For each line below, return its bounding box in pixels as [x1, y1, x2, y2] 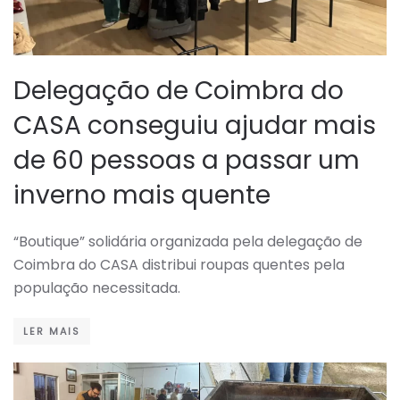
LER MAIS [23, 324, 80, 339]
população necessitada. [13, 278, 180, 299]
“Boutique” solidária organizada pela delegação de [13, 231, 362, 253]
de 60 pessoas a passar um [13, 143, 360, 179]
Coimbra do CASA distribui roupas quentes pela [13, 254, 345, 276]
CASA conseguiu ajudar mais [13, 108, 376, 144]
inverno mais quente [13, 178, 271, 213]
